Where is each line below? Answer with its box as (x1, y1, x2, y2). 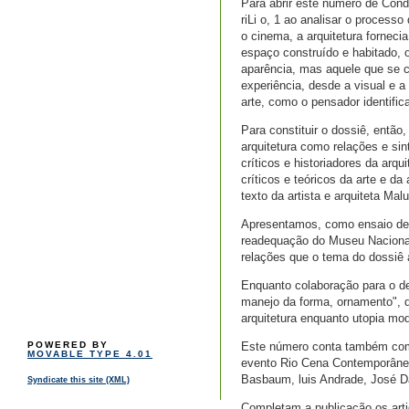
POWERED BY (27, 340, 109, 351)
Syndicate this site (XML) (27, 375, 130, 385)
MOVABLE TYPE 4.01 (27, 349, 152, 360)
